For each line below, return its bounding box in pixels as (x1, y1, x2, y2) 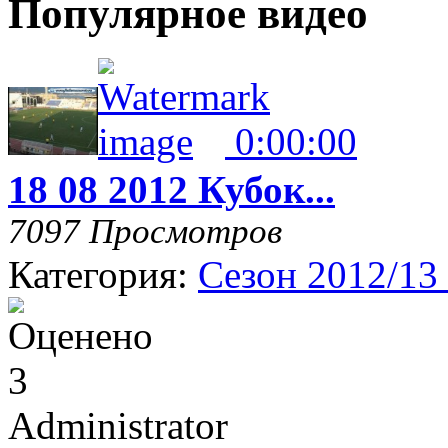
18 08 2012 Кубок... (8, 167, 335, 211)
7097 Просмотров (8, 211, 282, 251)
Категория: (8, 252, 198, 296)
